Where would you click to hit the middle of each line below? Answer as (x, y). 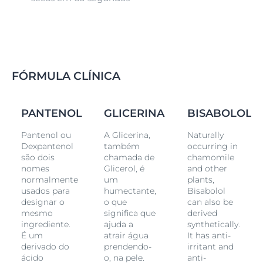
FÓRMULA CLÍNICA (66, 76)
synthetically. (213, 224)
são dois (38, 157)
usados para (45, 190)
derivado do (45, 246)
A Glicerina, (127, 135)
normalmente (49, 179)
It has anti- (209, 235)
